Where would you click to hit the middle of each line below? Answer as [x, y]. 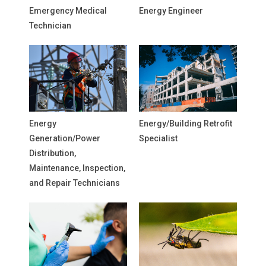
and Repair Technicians [75, 183]
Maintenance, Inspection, [77, 168]
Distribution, [53, 153]
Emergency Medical [68, 11]
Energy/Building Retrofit [186, 123]
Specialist [158, 138]
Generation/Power [65, 138]
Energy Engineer [171, 11]
